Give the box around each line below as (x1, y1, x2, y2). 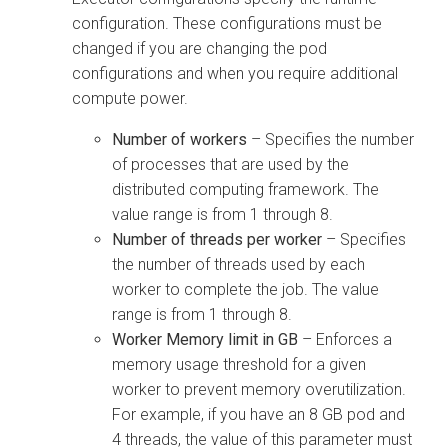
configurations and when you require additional (72, 63, 398, 83)
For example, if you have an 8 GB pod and (112, 404, 405, 424)
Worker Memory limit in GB (112, 329, 298, 349)
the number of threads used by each (112, 254, 365, 274)
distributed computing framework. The (112, 179, 379, 199)
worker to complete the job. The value (112, 279, 379, 299)
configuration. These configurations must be (72, 13, 382, 33)
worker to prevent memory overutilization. (112, 379, 406, 399)
